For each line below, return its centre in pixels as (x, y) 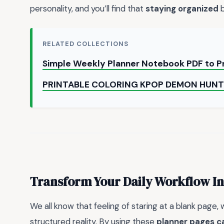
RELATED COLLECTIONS (86, 44)
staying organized (182, 8)
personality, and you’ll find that (88, 8)
